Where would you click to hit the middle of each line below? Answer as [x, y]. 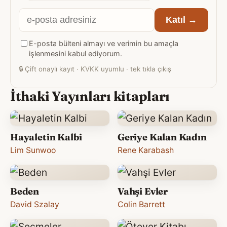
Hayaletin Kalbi [46, 137]
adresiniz [39, 45]
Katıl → [181, 20]
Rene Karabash [146, 150]
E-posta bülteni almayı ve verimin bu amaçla [104, 43]
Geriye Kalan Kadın [162, 137]
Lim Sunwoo [33, 150]
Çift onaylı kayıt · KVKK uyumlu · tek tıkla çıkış [97, 69]
